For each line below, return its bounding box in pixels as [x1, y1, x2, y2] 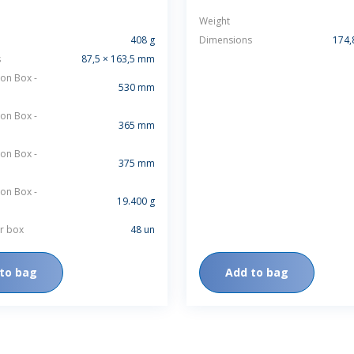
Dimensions [199, 33, 252, 47]
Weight [199, 14, 230, 28]
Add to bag [225, 265, 288, 280]
